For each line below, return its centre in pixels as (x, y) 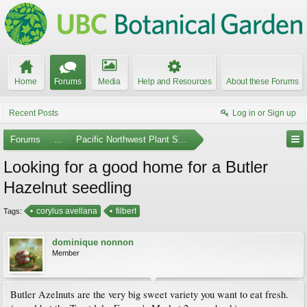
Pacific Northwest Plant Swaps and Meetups (164, 139)
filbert (126, 211)
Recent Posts (34, 113)
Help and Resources (174, 82)
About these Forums (262, 82)
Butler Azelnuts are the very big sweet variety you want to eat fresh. (149, 294)
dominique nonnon (93, 242)
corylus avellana (67, 211)
